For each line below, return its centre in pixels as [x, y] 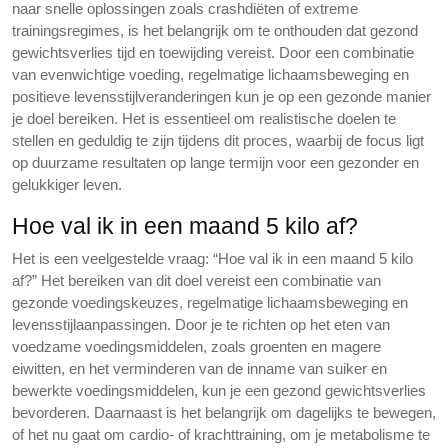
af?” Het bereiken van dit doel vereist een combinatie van [196, 280]
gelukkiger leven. [67, 184]
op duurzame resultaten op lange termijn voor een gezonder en [215, 162]
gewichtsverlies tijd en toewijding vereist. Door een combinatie [213, 52]
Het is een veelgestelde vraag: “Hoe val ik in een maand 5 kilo [212, 258]
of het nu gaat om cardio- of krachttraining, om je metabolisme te [221, 434]
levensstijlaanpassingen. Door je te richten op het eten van [201, 324]
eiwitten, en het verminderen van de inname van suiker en [199, 368]
